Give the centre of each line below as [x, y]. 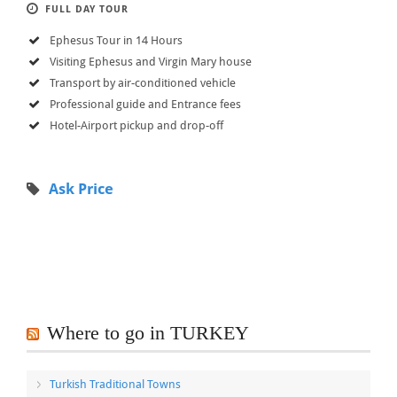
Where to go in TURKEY [148, 332]
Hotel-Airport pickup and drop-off [136, 126]
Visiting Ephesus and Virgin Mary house [151, 62]
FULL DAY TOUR [87, 10]
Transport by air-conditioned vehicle [143, 83]
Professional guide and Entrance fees [145, 105]
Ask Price [81, 188]
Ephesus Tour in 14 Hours [116, 41]
